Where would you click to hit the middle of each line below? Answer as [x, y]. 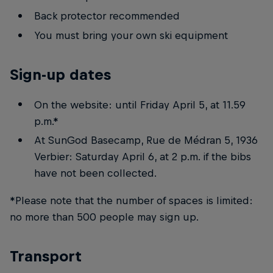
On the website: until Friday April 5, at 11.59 [140, 105]
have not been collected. [95, 173]
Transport [46, 256]
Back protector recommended [107, 16]
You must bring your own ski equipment [131, 35]
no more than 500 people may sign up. [104, 217]
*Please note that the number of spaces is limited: [131, 201]
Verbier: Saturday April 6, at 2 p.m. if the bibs [142, 157]
